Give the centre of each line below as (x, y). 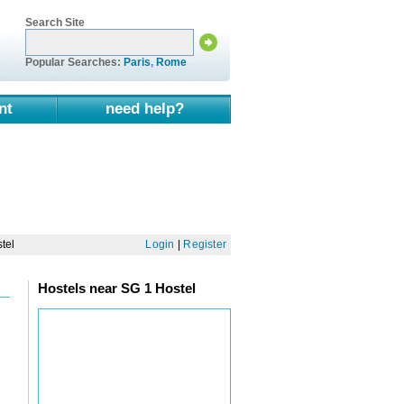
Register (205, 245)
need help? (144, 108)
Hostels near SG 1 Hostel (117, 288)
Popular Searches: (74, 62)
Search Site (55, 22)
